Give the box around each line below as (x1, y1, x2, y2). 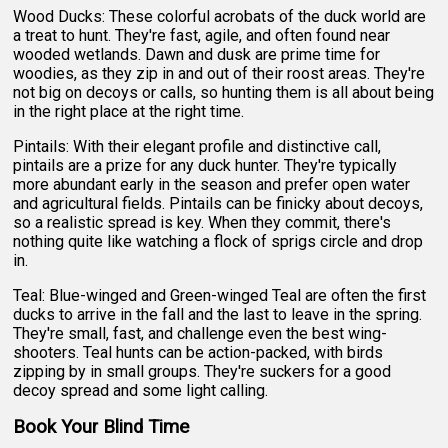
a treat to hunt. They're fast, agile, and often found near (13, 25, 391, 45)
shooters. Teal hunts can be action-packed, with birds (13, 342, 384, 362)
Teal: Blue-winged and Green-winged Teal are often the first (13, 285, 427, 305)
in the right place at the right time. (13, 101, 245, 121)
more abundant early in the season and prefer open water (13, 174, 411, 194)
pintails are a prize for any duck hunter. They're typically (13, 155, 398, 175)
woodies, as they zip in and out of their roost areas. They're (13, 63, 426, 83)
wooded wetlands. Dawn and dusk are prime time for (13, 44, 381, 64)
